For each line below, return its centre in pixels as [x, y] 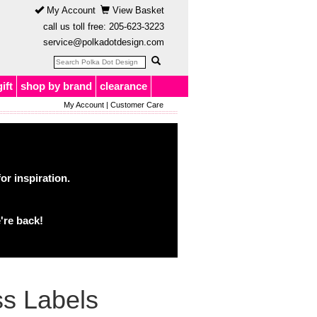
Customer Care [137, 105]
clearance [123, 86]
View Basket [137, 10]
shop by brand [56, 86]
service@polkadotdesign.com [104, 42]
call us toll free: [75, 27]
